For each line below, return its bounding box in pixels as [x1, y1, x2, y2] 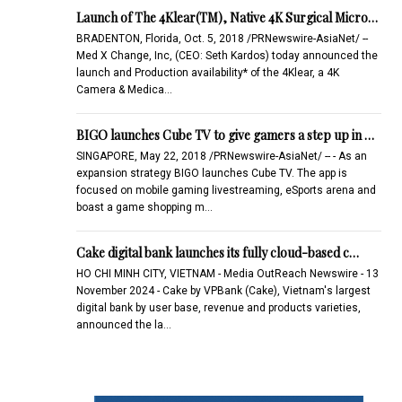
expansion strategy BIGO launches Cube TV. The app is [75, 166, 347, 179]
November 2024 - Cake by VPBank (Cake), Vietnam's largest [75, 284, 371, 297]
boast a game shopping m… [75, 200, 213, 214]
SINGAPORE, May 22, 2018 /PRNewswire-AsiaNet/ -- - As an [75, 149, 367, 162]
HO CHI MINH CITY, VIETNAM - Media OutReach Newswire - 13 [75, 267, 379, 280]
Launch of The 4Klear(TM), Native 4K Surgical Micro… [75, 8, 378, 26]
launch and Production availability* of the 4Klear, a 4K [75, 66, 339, 79]
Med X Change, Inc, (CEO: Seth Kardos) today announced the [75, 48, 378, 62]
